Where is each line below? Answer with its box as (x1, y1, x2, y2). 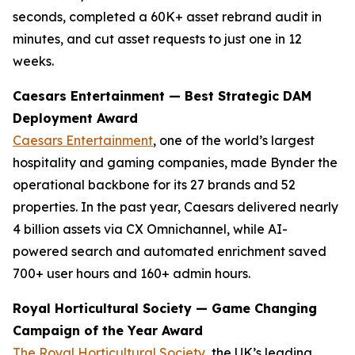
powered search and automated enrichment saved (13, 243, 326, 259)
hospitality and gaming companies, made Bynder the (13, 155, 338, 170)
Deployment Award (13, 110, 138, 126)
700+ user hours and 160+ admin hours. (13, 265, 250, 281)
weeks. (13, 53, 54, 69)
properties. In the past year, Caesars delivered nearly (13, 199, 338, 215)
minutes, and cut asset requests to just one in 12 (13, 31, 302, 47)
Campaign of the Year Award (13, 323, 203, 338)
